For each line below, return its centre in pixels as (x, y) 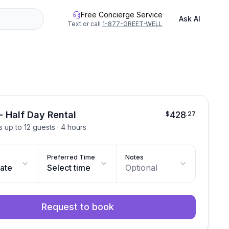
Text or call (84, 24)
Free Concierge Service (122, 15)
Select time (69, 168)
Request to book (77, 207)
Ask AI (190, 19)
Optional (142, 168)
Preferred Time (71, 157)
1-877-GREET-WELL (132, 24)
